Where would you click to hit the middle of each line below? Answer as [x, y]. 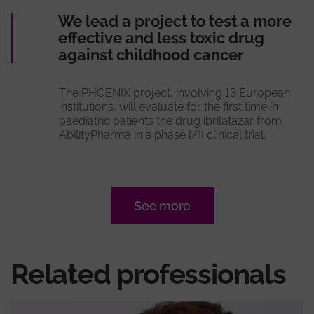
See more [162, 206]
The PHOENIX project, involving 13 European [175, 93]
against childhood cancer [151, 55]
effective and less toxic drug [161, 38]
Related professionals [148, 274]
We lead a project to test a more [175, 21]
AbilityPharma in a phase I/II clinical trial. [163, 135]
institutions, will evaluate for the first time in [169, 107]
